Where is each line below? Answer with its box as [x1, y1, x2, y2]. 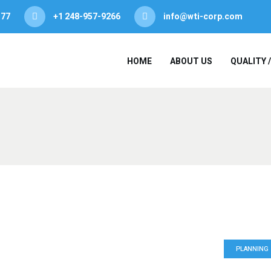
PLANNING [236, 244, 269, 254]
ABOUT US [170, 54, 212, 68]
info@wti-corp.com [163, 10, 243, 23]
